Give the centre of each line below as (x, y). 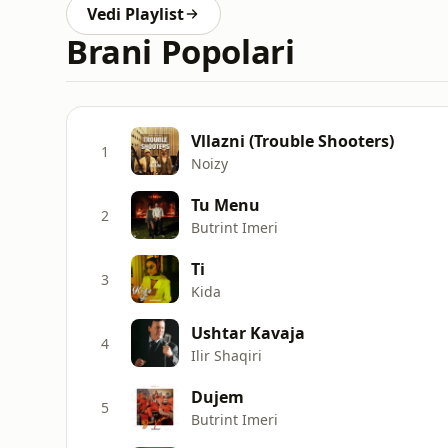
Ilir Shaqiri (226, 355)
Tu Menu (225, 204)
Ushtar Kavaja (248, 332)
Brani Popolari (180, 51)
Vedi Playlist (135, 14)
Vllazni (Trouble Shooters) (292, 140)
